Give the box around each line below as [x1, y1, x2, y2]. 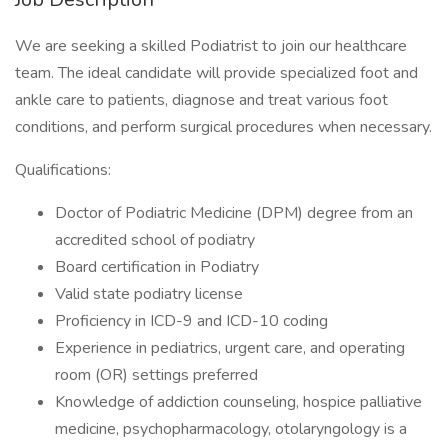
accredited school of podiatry [55, 229, 255, 251]
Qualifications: [15, 159, 111, 181]
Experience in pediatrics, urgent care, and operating [55, 337, 405, 359]
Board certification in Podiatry [55, 256, 259, 278]
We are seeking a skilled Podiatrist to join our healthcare [15, 35, 407, 57]
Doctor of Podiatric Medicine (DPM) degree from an [55, 202, 413, 224]
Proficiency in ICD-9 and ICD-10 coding [55, 310, 328, 332]
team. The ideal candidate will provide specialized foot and [15, 62, 418, 84]
